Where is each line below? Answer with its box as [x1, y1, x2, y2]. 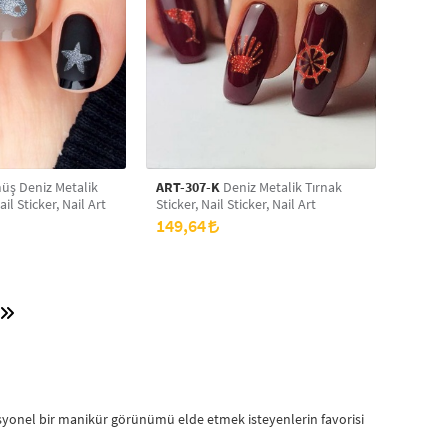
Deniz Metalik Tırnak [220, 178, 259, 196]
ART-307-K [156, 178, 220, 196]
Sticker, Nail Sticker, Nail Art [156, 195, 316, 213]
